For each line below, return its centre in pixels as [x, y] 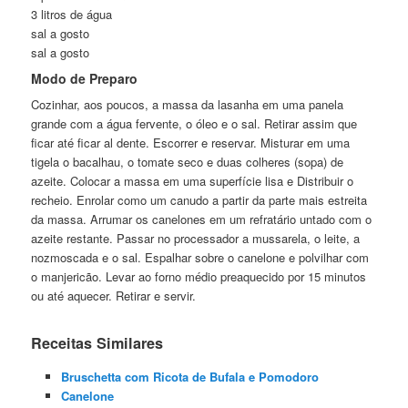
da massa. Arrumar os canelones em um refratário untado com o [202, 219]
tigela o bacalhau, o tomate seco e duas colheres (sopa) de [188, 162]
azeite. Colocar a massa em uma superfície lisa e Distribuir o [193, 181]
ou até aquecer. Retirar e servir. [114, 296]
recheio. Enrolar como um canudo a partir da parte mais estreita [199, 200]
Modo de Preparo [85, 79]
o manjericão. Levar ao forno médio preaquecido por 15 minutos [199, 277]
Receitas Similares [97, 343]
